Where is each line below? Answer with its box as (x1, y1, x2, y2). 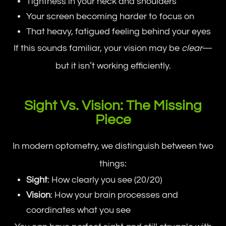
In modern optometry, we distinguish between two (13, 141, 213, 151)
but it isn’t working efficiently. (55, 61, 171, 71)
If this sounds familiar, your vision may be (14, 43, 182, 53)
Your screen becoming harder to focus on (26, 11, 195, 21)
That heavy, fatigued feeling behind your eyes (26, 26, 211, 36)
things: (99, 158, 127, 168)
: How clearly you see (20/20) (47, 175, 162, 185)
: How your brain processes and (50, 190, 179, 200)
